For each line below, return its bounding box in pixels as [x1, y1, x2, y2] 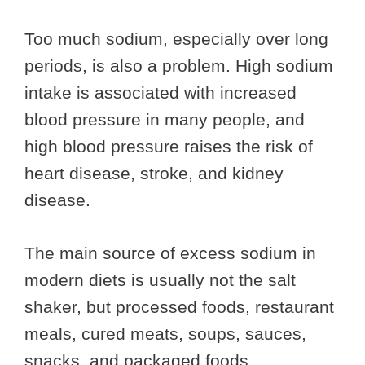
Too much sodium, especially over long [24, 29, 328, 49]
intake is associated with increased [24, 83, 297, 103]
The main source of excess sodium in [24, 243, 316, 262]
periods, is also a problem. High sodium [24, 56, 333, 76]
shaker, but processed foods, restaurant [24, 297, 334, 316]
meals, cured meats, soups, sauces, [24, 323, 306, 343]
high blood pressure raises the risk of [24, 137, 313, 156]
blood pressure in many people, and [24, 110, 305, 130]
